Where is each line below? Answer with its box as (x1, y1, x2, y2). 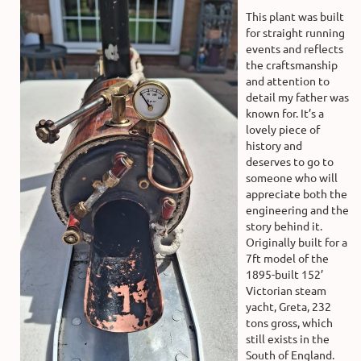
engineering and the (246, 202, 349, 218)
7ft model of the (246, 251, 329, 266)
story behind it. (246, 218, 322, 234)
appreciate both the (246, 186, 347, 201)
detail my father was (246, 89, 349, 105)
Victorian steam (246, 283, 326, 298)
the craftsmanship (246, 57, 338, 73)
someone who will (246, 170, 338, 185)
